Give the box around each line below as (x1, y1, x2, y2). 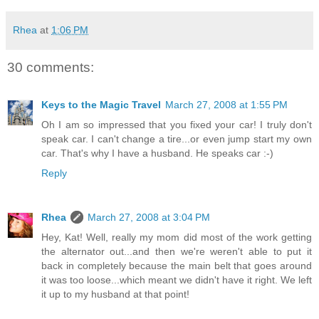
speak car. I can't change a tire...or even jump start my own (41, 132, 312, 145)
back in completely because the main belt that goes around (41, 259, 312, 271)
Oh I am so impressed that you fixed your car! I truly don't (41, 118, 312, 130)
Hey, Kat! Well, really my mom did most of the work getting (41, 231, 312, 243)
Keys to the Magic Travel (41, 98, 161, 110)
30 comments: (7, 60, 94, 75)
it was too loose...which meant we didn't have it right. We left (41, 273, 312, 286)
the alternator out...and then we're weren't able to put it (41, 245, 312, 257)
